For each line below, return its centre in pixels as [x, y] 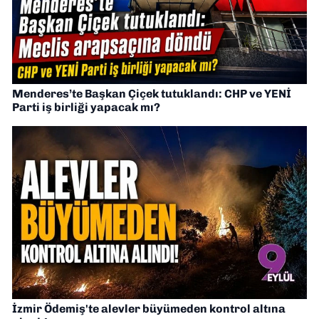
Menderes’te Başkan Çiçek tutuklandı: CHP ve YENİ [152, 94]
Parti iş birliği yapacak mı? [86, 108]
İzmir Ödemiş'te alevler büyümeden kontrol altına [149, 309]
